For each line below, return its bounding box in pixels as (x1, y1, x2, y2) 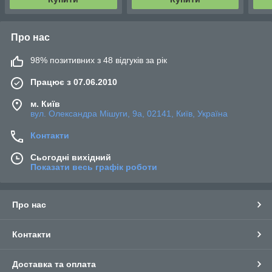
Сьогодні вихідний (30, 152, 111, 162)
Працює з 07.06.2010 (30, 76, 117, 87)
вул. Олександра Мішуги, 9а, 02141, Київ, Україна (30, 108, 228, 118)
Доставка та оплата (12, 259, 96, 269)
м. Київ (30, 98, 60, 109)
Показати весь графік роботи (30, 161, 157, 172)
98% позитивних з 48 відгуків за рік (30, 55, 167, 65)
